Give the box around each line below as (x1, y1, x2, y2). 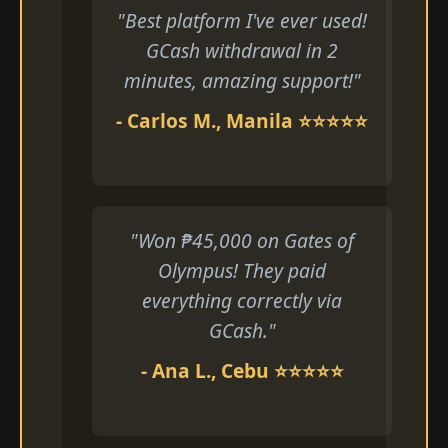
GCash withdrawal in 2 (146, 37, 338, 64)
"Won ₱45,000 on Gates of (130, 227, 354, 254)
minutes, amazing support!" (123, 67, 361, 94)
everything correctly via (142, 287, 342, 314)
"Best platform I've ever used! (117, 7, 367, 34)
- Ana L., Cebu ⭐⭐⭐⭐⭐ (140, 357, 344, 384)
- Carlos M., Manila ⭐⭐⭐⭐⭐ (116, 107, 368, 134)
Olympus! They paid (158, 257, 326, 284)
